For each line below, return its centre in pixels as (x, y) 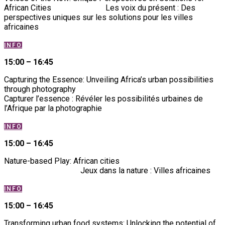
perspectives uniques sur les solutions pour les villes (98, 17)
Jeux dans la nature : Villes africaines (145, 170)
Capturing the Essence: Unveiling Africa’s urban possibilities (109, 79)
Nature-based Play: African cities (111, 161)
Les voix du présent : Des (150, 8)
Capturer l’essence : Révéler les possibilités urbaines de (103, 98)
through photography (40, 89)
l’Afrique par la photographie (53, 108)
